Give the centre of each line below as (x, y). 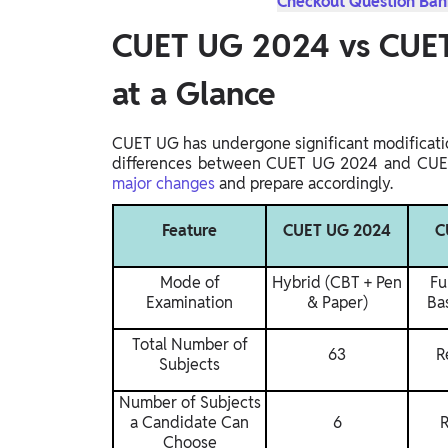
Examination (189, 303)
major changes (163, 184)
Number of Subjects (189, 403)
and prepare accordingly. (304, 184)
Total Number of (189, 345)
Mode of (189, 283)
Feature (189, 231)
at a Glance (194, 94)
